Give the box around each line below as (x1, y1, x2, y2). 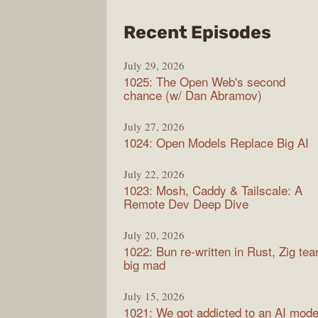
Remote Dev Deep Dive (124, 194, 248, 212)
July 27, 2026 (124, 119, 185, 133)
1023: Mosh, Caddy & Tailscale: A (124, 180, 302, 199)
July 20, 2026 (124, 227, 185, 242)
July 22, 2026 (124, 166, 185, 181)
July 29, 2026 (124, 57, 185, 72)
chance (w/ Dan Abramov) (124, 85, 262, 104)
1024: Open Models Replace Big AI (124, 133, 309, 151)
